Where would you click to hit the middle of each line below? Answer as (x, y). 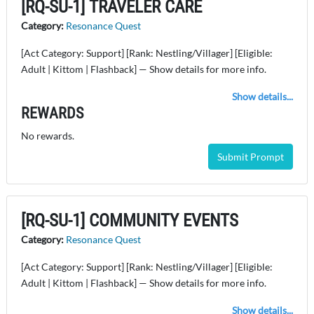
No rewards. (48, 136)
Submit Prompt (251, 157)
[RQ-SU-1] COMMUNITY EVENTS (130, 221)
